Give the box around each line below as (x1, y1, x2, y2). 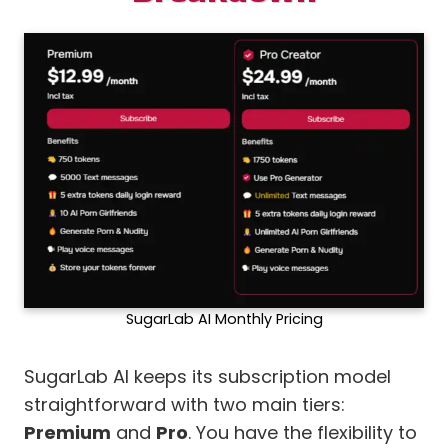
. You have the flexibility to (188, 420, 417, 446)
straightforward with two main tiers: (24, 392, 345, 418)
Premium (24, 420, 111, 446)
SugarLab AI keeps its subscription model (24, 364, 391, 390)
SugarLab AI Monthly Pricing (125, 309, 323, 330)
